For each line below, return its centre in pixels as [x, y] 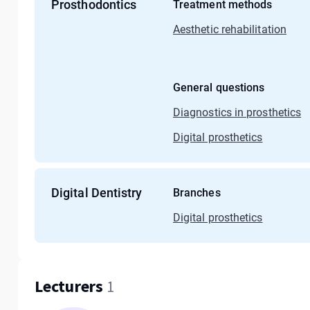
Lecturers [71, 286]
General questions [219, 88]
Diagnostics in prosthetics [237, 112]
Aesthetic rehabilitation [230, 29]
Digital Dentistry [97, 193]
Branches [197, 193]
